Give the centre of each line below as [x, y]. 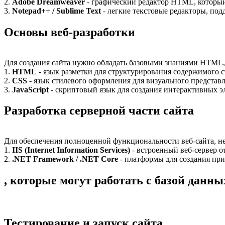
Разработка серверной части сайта [99, 111]
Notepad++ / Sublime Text [57, 11]
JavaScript [30, 89]
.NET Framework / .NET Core [65, 159]
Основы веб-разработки [70, 32]
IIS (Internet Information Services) [71, 150]
